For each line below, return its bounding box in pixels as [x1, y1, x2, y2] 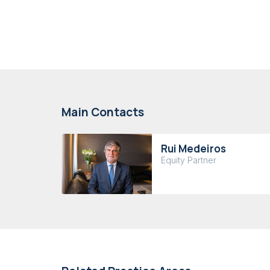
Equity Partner [161, 155, 216, 165]
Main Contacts [61, 104, 144, 120]
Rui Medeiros [161, 141, 226, 155]
